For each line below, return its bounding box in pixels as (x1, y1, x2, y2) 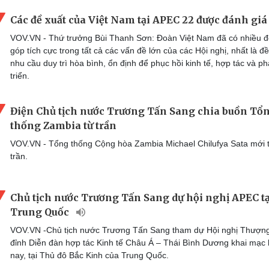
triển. (10, 70, 29, 80)
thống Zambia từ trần (10, 119, 116, 131)
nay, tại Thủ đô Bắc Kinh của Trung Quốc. (10, 250, 169, 260)
